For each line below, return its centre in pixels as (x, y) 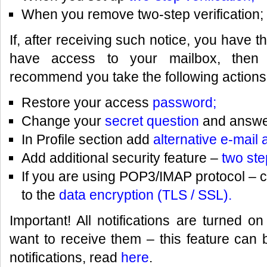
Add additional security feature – (121, 158)
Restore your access (87, 103)
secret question (152, 121)
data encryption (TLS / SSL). (145, 195)
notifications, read (65, 257)
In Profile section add (87, 139)
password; (184, 103)
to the (40, 195)
